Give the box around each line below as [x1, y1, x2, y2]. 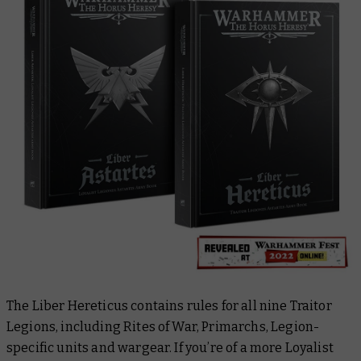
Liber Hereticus [31, 298, 129, 314]
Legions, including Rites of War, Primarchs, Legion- [6, 319, 320, 335]
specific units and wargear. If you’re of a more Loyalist [6, 340, 334, 356]
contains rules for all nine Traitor [128, 298, 332, 314]
